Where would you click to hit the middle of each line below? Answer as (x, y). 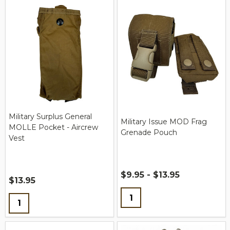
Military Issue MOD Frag (164, 122)
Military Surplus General (50, 116)
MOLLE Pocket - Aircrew (53, 127)
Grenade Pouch (149, 133)
